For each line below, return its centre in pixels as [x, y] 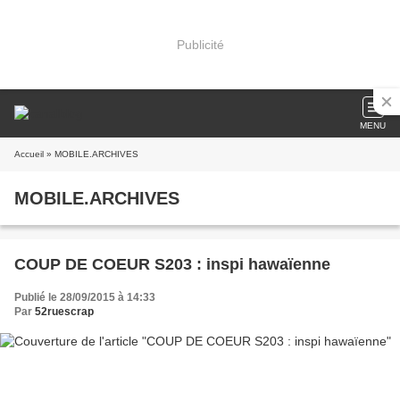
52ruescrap [64, 312]
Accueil [29, 154]
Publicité [200, 44]
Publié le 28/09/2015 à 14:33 [85, 297]
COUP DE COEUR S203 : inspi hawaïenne [172, 264]
